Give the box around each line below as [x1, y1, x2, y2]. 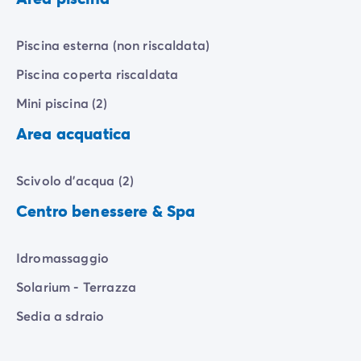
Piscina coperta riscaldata [16, 65, 179, 83]
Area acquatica [16, 122, 131, 145]
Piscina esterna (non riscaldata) [16, 36, 210, 54]
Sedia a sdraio [16, 307, 105, 325]
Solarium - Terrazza [16, 278, 137, 296]
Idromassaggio [16, 249, 110, 267]
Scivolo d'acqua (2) [16, 172, 135, 189]
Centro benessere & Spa [16, 200, 196, 222]
